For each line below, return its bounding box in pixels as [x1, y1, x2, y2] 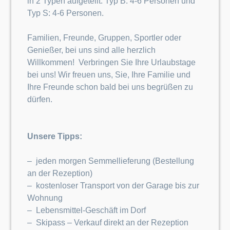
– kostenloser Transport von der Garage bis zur [27, 181, 199, 190]
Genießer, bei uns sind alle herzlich [27, 46, 156, 54]
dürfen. [27, 95, 52, 104]
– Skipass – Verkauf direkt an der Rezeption [27, 218, 188, 227]
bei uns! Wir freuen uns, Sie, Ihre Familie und [27, 70, 190, 79]
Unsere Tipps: [27, 132, 82, 141]
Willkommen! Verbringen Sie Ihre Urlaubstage [27, 58, 196, 67]
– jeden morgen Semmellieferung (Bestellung [27, 157, 194, 165]
